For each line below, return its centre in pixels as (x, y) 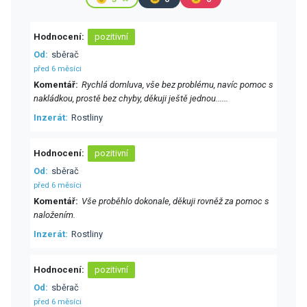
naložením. (54, 215)
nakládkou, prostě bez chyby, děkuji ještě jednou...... (131, 99)
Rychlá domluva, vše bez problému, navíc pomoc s (177, 85)
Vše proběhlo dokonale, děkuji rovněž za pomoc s (175, 201)
